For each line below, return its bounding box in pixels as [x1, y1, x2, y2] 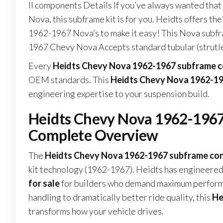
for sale [28, 178, 60, 189]
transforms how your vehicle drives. [28, 206, 164, 217]
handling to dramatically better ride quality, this [28, 192, 212, 203]
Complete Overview [28, 126, 158, 144]
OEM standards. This [28, 74, 111, 86]
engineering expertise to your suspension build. [28, 88, 210, 100]
